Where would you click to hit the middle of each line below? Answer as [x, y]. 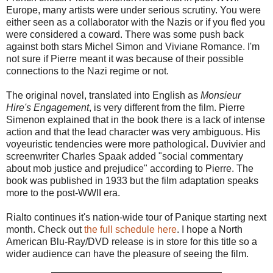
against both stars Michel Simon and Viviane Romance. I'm [133, 46]
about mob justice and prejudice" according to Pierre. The [130, 168]
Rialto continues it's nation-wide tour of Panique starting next [136, 217]
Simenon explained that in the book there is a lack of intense [136, 119]
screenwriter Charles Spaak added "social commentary [125, 156]
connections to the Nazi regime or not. [87, 71]
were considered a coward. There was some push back [125, 34]
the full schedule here [129, 229]
